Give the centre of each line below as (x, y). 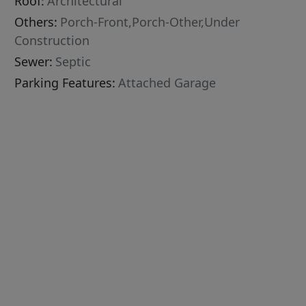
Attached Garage (167, 83)
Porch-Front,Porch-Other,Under (150, 22)
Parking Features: (65, 83)
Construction (52, 41)
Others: (36, 22)
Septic (73, 62)
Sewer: (34, 62)
